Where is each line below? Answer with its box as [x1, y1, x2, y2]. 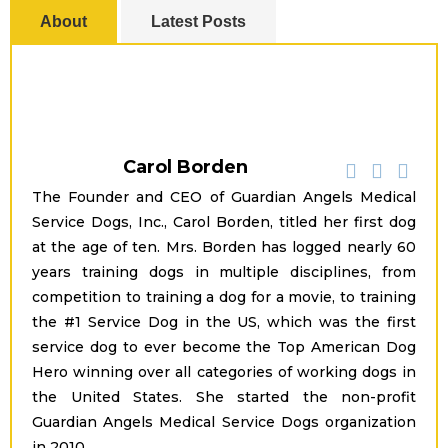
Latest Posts [151, 13, 246, 30]
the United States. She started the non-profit [32, 388, 416, 406]
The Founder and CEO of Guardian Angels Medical [32, 188, 416, 206]
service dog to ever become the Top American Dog [32, 338, 416, 356]
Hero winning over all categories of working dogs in [32, 363, 416, 381]
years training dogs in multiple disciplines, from [32, 263, 416, 281]
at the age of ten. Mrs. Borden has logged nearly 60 [32, 238, 416, 256]
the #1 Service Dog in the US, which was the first [32, 313, 416, 331]
